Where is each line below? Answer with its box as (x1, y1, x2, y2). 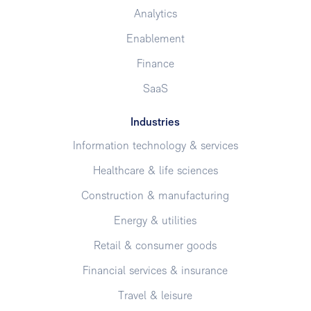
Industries (131, 117, 180, 128)
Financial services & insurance (83, 265, 228, 277)
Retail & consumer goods (94, 240, 217, 252)
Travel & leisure (118, 290, 193, 302)
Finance (136, 58, 174, 70)
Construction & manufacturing (81, 190, 230, 202)
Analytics (133, 8, 177, 20)
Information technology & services (72, 140, 238, 152)
